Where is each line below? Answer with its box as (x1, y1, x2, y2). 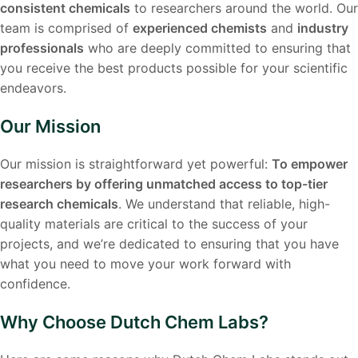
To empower (272, 156, 348, 172)
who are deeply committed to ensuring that (84, 40, 351, 56)
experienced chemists (133, 20, 267, 36)
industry (297, 20, 348, 36)
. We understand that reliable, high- (118, 196, 330, 212)
